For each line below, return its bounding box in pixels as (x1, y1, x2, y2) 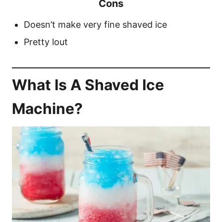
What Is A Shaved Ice (12, 76, 164, 94)
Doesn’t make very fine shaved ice (24, 19, 167, 30)
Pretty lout (24, 37, 68, 47)
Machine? (12, 100, 83, 117)
